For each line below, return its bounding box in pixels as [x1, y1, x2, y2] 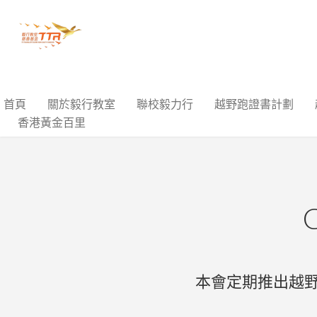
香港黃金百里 [18, 116, 86, 129]
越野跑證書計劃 [214, 98, 294, 111]
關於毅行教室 [47, 98, 115, 111]
